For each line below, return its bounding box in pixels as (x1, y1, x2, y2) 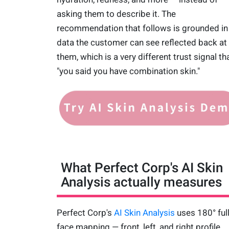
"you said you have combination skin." (56, 66, 200, 77)
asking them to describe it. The (56, 9, 176, 19)
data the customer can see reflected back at (56, 37, 227, 48)
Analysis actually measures (60, 174, 222, 190)
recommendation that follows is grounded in (56, 23, 228, 34)
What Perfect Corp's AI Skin (60, 159, 223, 175)
